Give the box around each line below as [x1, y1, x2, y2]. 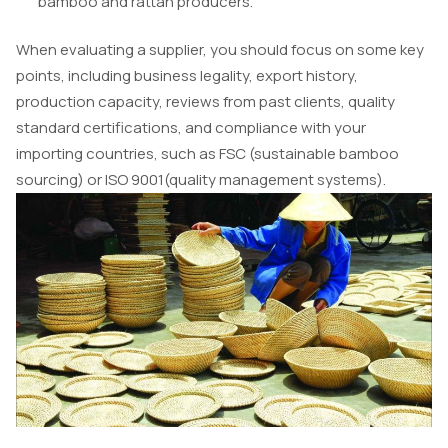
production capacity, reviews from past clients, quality [16, 91, 395, 113]
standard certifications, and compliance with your [16, 117, 366, 139]
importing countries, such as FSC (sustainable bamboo [16, 143, 399, 165]
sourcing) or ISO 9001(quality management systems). [16, 169, 386, 191]
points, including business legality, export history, [16, 65, 358, 87]
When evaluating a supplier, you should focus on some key [16, 39, 424, 61]
